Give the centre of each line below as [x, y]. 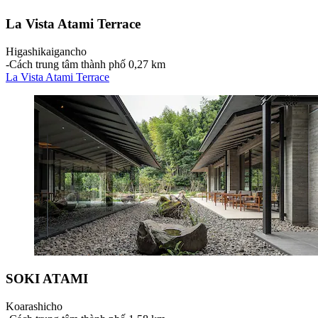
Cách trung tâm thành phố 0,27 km [87, 64]
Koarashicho [34, 307]
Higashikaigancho [46, 51]
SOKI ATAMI [47, 279]
